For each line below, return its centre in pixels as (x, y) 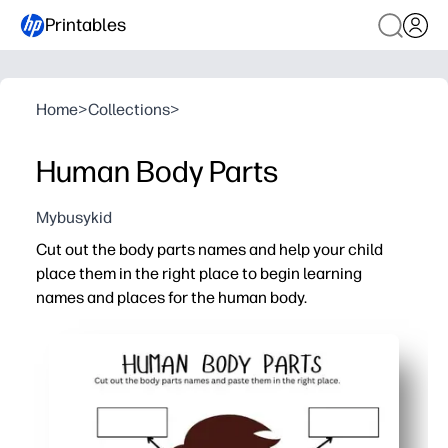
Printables (85, 24)
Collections (129, 109)
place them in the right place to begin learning (199, 273)
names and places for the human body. (171, 297)
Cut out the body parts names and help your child (209, 249)
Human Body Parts (157, 171)
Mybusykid (74, 217)
